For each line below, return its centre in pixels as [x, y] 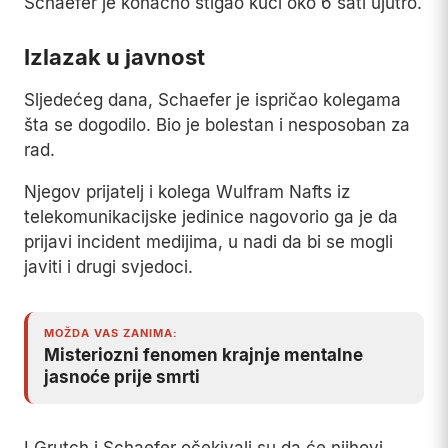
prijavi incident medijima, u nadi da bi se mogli [208, 242]
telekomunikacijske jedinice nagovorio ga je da [211, 217]
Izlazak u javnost [114, 57]
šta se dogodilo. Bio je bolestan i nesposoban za [217, 125]
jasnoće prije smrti [122, 377]
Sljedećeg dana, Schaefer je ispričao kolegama [212, 100]
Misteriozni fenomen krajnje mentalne [203, 355]
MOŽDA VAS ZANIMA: [111, 333]
